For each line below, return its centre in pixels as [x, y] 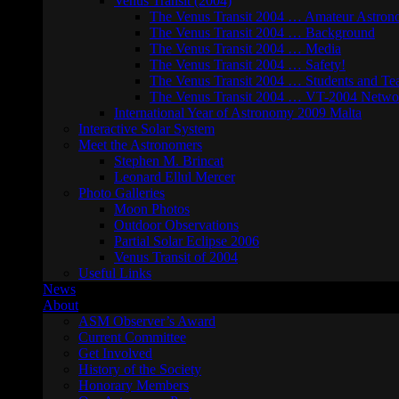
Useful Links [115, 273]
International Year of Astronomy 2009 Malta [238, 113]
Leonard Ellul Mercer [175, 177]
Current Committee [132, 337]
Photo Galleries [122, 193]
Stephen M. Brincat [169, 161]
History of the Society [140, 369]
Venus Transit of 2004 [176, 257]
